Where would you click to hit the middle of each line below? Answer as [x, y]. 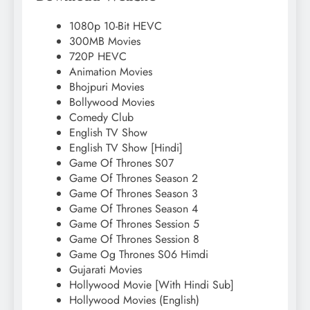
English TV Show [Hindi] [126, 148]
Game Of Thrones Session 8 [134, 239]
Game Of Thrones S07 [121, 163]
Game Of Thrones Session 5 [134, 224]
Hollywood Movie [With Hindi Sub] [152, 285]
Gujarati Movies [106, 270]
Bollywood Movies [112, 102]
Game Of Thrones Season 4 [134, 209]
